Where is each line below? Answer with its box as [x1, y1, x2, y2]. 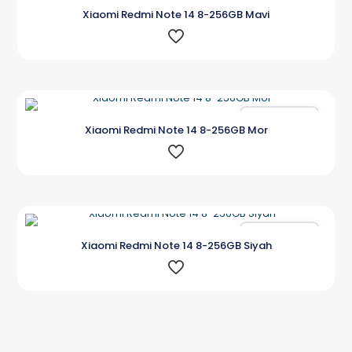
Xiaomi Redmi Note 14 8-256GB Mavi [82, 6, 269, 22]
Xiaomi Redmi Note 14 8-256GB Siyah [80, 237, 272, 253]
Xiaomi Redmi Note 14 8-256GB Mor [84, 122, 268, 137]
